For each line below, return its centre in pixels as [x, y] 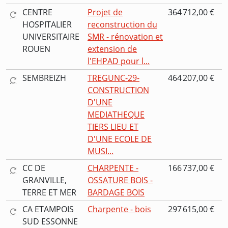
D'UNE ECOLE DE [120, 139]
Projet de [105, 12]
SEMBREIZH [44, 78]
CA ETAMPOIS [48, 209]
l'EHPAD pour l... [119, 61]
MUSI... [101, 151]
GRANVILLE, [45, 180]
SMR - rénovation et [125, 37]
